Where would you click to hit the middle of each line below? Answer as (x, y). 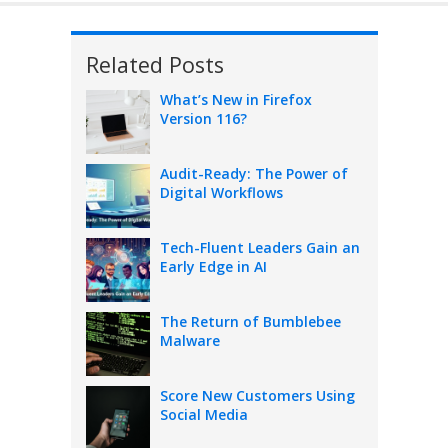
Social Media (203, 415)
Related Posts (154, 65)
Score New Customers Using (257, 396)
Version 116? (203, 119)
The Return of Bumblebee (250, 322)
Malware (189, 341)
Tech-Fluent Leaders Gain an (259, 248)
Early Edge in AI (213, 267)
